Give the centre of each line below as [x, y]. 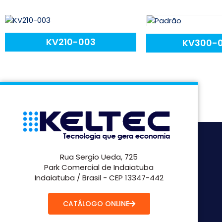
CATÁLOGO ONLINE [96, 204]
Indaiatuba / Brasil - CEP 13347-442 [99, 178]
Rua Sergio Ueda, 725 [99, 157]
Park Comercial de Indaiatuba [99, 167]
